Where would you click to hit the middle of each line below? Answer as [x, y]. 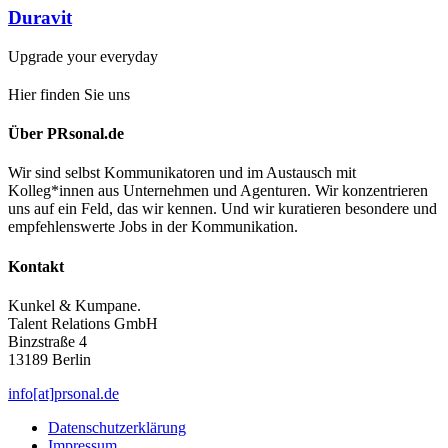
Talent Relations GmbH [83, 323]
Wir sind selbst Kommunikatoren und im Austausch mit [182, 173]
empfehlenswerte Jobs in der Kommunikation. [153, 227]
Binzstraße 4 [47, 341]
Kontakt [36, 266]
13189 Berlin [49, 359]
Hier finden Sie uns [69, 94]
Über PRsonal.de [66, 134]
